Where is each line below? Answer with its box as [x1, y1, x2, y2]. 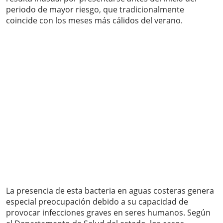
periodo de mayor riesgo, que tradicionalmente [6, 4, 184, 15]
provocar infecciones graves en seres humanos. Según [6, 207, 211, 219]
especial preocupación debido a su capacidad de [6, 196, 188, 208]
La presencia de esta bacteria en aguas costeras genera [6, 185, 214, 197]
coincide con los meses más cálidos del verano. [6, 15, 183, 26]
